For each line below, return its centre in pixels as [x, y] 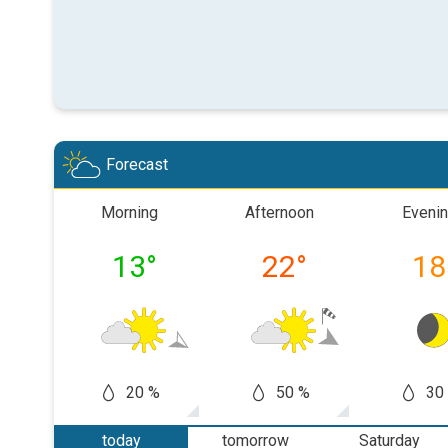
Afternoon [279, 212]
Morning [129, 212]
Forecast [137, 164]
